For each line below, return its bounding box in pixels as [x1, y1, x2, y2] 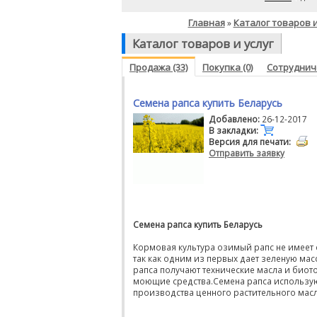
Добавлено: [209, 113, 260, 125]
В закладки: [209, 125, 258, 136]
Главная [188, 16, 225, 29]
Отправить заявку [209, 147, 284, 158]
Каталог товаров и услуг [132, 35, 274, 52]
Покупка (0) [202, 61, 253, 74]
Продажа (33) [129, 61, 188, 74]
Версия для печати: [209, 136, 291, 147]
